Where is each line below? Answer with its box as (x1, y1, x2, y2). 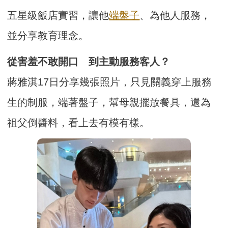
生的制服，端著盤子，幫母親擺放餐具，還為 (7, 96, 211, 108)
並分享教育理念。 (7, 30, 89, 41)
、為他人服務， (139, 9, 211, 21)
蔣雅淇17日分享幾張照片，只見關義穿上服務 (7, 76, 212, 88)
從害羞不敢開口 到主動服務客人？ (7, 55, 170, 67)
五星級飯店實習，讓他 (7, 9, 109, 21)
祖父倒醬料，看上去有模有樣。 (7, 117, 150, 128)
